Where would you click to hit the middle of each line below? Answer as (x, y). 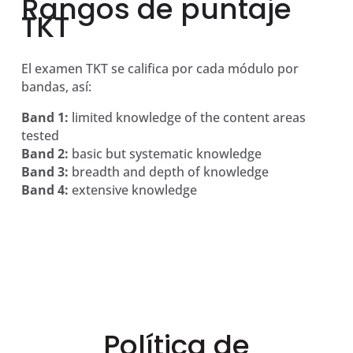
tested (40, 136)
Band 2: (45, 154)
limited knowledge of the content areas (187, 118)
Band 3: (45, 172)
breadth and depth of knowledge (168, 172)
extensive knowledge (132, 190)
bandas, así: (56, 87)
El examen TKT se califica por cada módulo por (160, 69)
